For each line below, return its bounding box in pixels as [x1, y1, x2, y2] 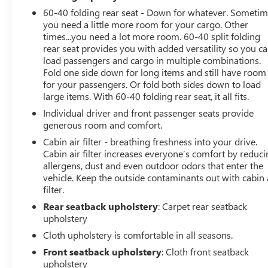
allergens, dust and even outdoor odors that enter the [43, 159, 264, 172]
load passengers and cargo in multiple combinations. [43, 53, 261, 66]
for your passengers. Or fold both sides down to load [43, 77, 261, 90]
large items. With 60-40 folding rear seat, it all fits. [43, 89, 249, 102]
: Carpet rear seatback [158, 199, 248, 212]
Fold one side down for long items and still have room [43, 65, 267, 78]
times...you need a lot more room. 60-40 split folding [43, 29, 261, 42]
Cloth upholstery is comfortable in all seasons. [43, 228, 233, 241]
